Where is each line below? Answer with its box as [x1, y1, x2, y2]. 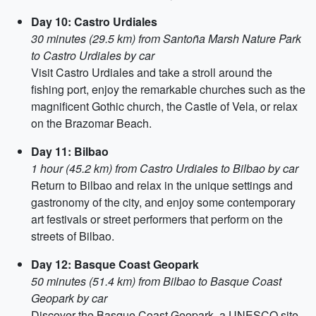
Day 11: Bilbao [31, 143, 109, 159]
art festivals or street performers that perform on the [31, 211, 283, 227]
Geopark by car [31, 290, 107, 306]
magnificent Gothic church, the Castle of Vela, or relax [31, 98, 298, 114]
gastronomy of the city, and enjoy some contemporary [31, 194, 296, 210]
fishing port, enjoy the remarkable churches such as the [31, 81, 305, 97]
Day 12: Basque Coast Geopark [31, 256, 199, 272]
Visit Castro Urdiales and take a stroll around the [31, 64, 272, 80]
